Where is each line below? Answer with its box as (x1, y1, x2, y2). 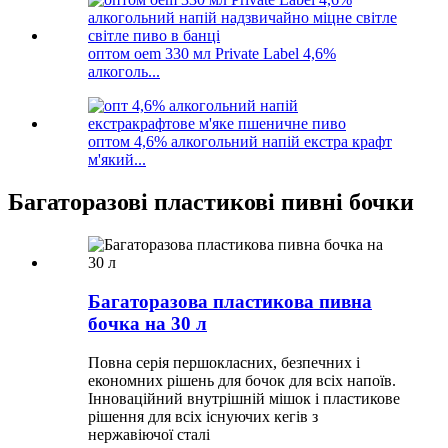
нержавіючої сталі (88, 425, 210, 443)
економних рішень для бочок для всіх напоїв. (88, 371, 396, 389)
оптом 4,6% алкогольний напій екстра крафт (88, 133, 392, 151)
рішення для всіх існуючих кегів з (88, 407, 318, 425)
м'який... (88, 151, 146, 169)
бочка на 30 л (88, 312, 207, 334)
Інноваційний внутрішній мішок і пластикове (88, 389, 400, 407)
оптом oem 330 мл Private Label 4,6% (88, 45, 336, 63)
